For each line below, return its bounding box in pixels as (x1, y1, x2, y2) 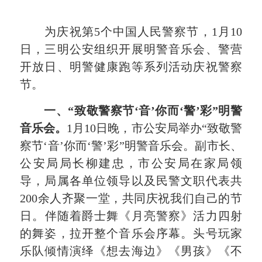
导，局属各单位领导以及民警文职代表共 (20, 174, 242, 187)
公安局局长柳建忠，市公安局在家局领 (20, 156, 242, 170)
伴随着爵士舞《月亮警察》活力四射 (44, 209, 242, 222)
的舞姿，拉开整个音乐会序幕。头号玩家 (20, 226, 242, 240)
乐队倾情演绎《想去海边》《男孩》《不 (20, 244, 242, 257)
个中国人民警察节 (99, 25, 199, 39)
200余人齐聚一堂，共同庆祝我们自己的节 (20, 191, 242, 205)
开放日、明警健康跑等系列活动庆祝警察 (20, 60, 242, 74)
